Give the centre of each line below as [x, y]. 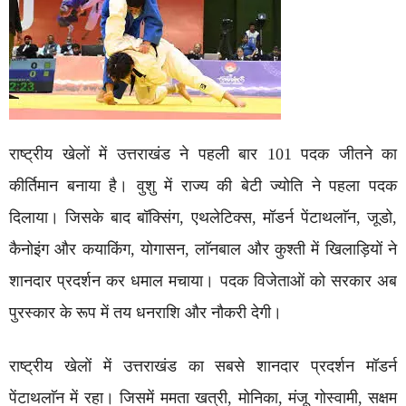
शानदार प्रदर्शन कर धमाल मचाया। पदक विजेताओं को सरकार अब [203, 281]
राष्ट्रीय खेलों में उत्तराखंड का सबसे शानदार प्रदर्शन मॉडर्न [203, 366]
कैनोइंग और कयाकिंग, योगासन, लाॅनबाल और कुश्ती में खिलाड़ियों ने [203, 249]
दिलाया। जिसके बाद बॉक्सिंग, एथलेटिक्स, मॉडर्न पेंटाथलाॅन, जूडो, [203, 217]
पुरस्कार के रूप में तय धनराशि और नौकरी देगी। [145, 313]
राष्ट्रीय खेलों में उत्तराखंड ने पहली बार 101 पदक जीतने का [203, 154]
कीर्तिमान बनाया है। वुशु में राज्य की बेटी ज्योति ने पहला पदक [203, 186]
